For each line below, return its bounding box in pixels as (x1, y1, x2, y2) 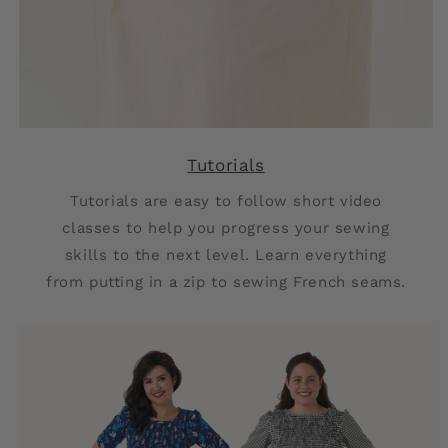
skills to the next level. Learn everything (64, 246, 388, 264)
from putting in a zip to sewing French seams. (45, 273, 406, 291)
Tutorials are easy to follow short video (69, 192, 382, 210)
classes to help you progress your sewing (62, 219, 390, 237)
